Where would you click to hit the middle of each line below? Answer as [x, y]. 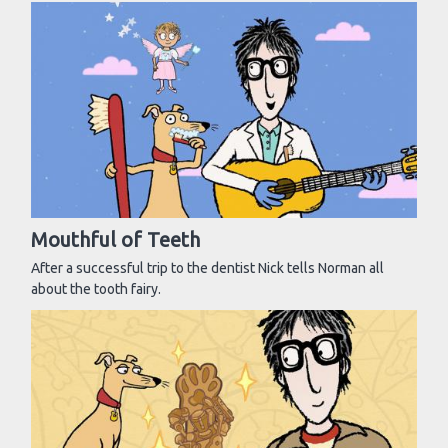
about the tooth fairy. [96, 288]
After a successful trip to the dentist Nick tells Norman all [207, 267]
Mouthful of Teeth [115, 239]
